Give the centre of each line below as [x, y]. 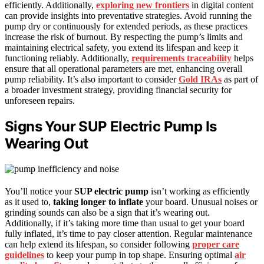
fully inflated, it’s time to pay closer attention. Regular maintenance [128, 234]
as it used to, [29, 202]
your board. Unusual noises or [200, 202]
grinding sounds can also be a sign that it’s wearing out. [107, 213]
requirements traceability [181, 58]
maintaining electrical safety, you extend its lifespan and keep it [121, 48]
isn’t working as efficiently [199, 192]
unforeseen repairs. [40, 101]
